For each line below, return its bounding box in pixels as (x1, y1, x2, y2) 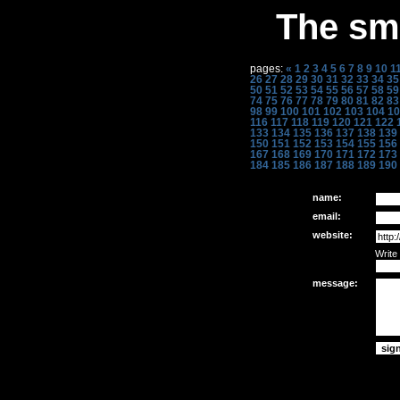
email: (312, 211, 341, 221)
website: (312, 229, 353, 240)
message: (312, 278, 358, 288)
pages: (250, 63, 286, 74)
